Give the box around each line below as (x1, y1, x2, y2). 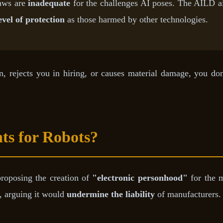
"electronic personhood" (92, 172, 188, 183)
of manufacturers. (155, 189, 221, 199)
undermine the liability (67, 189, 155, 199)
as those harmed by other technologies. (65, 14, 208, 24)
